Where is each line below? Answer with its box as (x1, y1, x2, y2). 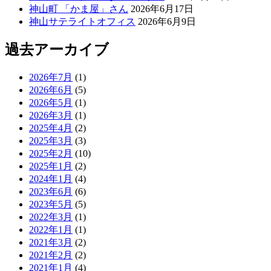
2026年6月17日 (131, 3, 194, 14)
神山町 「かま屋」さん (29, 3, 128, 14)
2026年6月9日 (138, 16, 196, 27)
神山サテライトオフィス (29, 16, 135, 27)
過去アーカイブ (5, 42, 109, 58)
